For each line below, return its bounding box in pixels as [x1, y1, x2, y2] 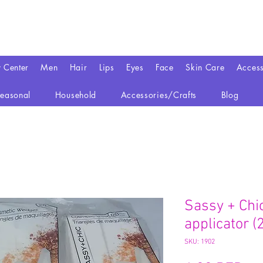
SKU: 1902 [184, 238, 215, 247]
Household [55, 89, 97, 101]
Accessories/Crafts [120, 89, 197, 101]
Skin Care [186, 62, 225, 73]
